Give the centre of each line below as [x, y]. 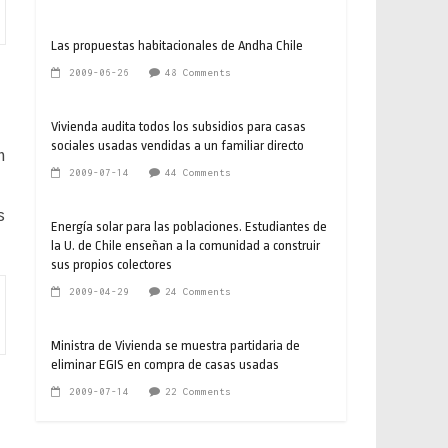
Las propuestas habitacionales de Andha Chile [177, 45]
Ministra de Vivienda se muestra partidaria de [175, 345]
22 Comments [198, 391]
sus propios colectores [111, 264]
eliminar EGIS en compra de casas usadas [165, 364]
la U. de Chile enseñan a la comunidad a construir [185, 245]
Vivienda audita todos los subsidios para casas [178, 126]
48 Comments [198, 72]
